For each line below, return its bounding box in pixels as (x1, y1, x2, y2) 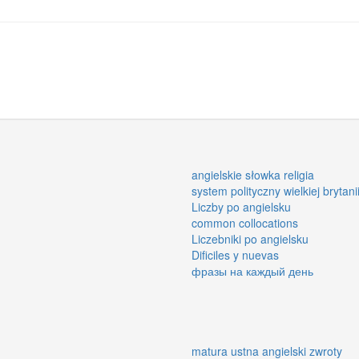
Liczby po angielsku (192, 198, 291, 215)
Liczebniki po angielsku (192, 230, 309, 247)
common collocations (192, 214, 298, 231)
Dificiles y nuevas (192, 246, 279, 263)
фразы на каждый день (192, 262, 313, 279)
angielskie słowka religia (192, 166, 314, 183)
